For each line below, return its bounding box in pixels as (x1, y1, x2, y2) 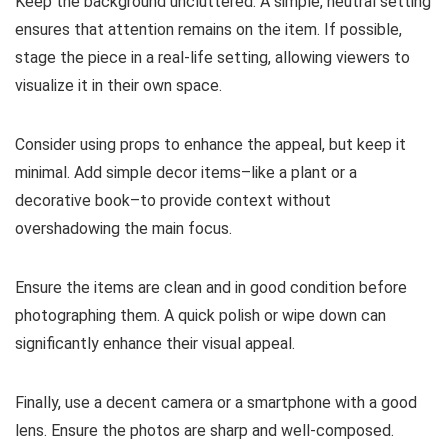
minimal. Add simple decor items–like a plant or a (15, 163, 357, 183)
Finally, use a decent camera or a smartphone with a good (15, 393, 417, 413)
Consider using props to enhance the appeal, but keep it (15, 135, 406, 155)
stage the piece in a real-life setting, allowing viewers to (15, 48, 410, 68)
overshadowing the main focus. (15, 219, 232, 239)
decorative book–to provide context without (15, 191, 331, 211)
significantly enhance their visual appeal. (15, 334, 295, 354)
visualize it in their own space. (15, 76, 222, 96)
